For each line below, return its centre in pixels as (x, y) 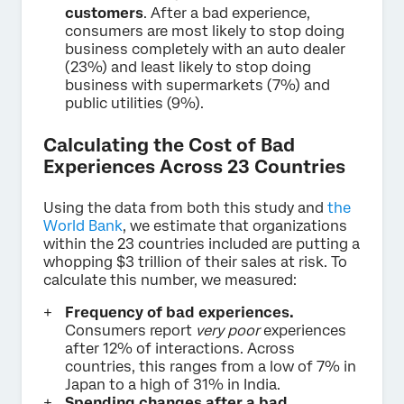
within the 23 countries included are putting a (202, 243)
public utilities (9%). (134, 103)
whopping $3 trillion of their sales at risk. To (195, 262)
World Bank (83, 225)
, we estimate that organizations (235, 225)
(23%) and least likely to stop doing (188, 67)
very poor (228, 330)
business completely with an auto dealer (205, 49)
